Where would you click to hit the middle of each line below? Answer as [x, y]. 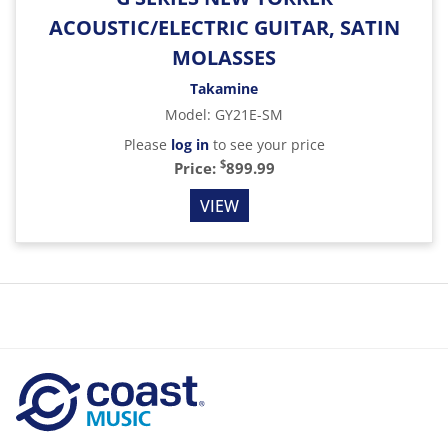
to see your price [266, 144]
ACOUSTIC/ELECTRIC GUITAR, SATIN [224, 27]
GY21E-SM [249, 114]
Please [147, 144]
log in [189, 144]
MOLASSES [224, 57]
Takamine [224, 88]
